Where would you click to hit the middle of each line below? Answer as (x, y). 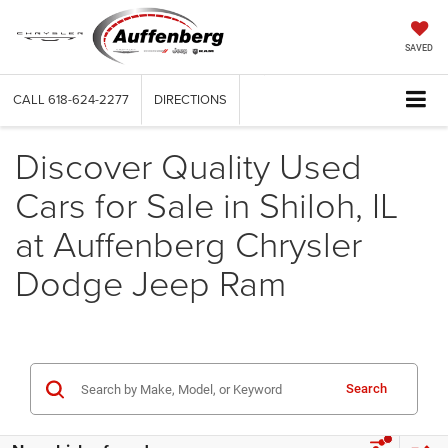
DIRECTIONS (190, 99)
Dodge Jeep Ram (150, 282)
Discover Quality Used (188, 165)
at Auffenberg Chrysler (188, 243)
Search (366, 389)
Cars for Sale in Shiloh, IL (206, 204)
